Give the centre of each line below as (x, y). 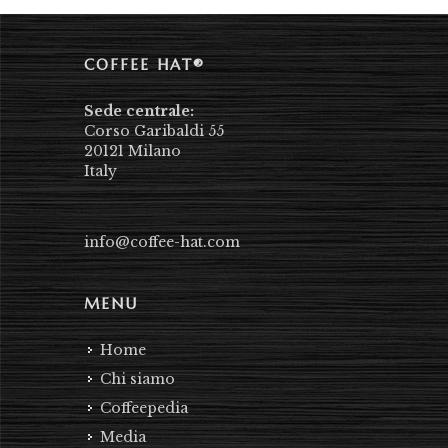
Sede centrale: (139, 110)
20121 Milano (132, 150)
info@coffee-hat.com (162, 241)
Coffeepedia (144, 407)
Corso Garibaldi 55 (154, 130)
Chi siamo (137, 378)
